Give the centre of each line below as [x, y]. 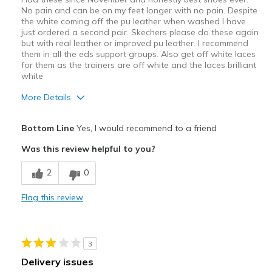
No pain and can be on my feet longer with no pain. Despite [139, 11]
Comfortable [47, 138]
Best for [38, 164]
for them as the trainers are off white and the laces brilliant [138, 65]
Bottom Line [47, 128]
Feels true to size [131, 224]
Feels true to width [134, 209]
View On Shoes [53, 239]
